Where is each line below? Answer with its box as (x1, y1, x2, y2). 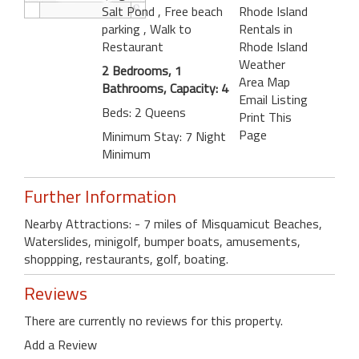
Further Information (24, 182, 176, 210)
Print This (238, 107, 292, 127)
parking (102, 18, 143, 38)
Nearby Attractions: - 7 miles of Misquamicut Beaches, (24, 213, 322, 233)
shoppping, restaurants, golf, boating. (24, 248, 228, 268)
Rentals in (238, 18, 292, 38)
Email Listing (238, 89, 308, 109)
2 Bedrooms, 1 (102, 60, 182, 80)
